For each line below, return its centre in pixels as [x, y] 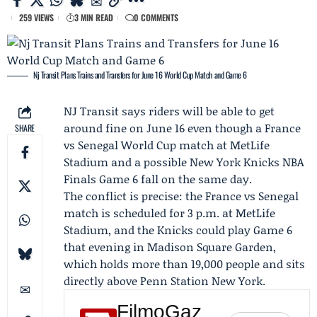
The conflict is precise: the [134, 196]
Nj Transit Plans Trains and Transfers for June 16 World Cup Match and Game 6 [140, 75]
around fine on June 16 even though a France [182, 128]
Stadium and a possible [127, 162]
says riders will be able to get [197, 111]
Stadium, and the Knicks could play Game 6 [178, 230]
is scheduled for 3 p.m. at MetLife [187, 213]
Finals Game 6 [101, 179]
